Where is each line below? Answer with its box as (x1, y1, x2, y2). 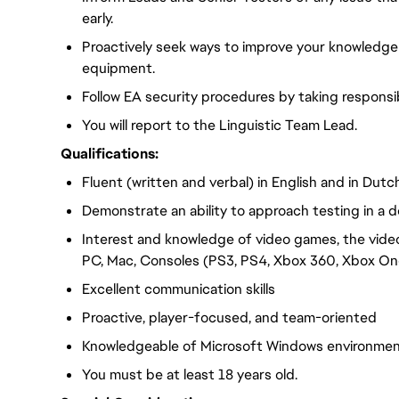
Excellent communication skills (82, 280, 275, 298)
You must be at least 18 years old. (82, 365, 297, 384)
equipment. (82, 59, 155, 77)
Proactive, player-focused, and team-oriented (82, 308, 377, 327)
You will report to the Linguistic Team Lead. (82, 116, 357, 134)
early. (82, 9, 113, 28)
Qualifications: (61, 144, 159, 163)
